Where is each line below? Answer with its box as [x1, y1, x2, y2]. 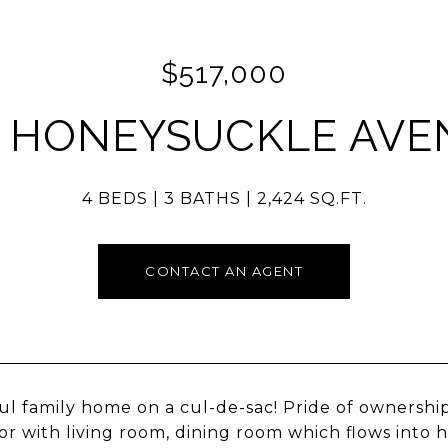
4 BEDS [81, 189, 148, 208]
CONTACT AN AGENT [145, 263, 303, 279]
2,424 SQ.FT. [256, 189, 367, 208]
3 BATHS [163, 189, 241, 208]
